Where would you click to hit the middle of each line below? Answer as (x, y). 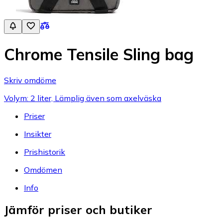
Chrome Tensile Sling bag (99, 55)
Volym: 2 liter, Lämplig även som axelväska (83, 98)
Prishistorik (45, 152)
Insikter (38, 134)
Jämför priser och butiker (78, 210)
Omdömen (43, 169)
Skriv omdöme (30, 80)
